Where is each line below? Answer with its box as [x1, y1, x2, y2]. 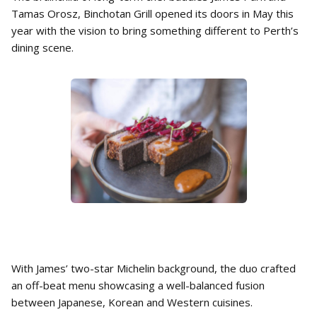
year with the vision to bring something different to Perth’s [11, 23, 299, 38]
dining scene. [11, 40, 74, 54]
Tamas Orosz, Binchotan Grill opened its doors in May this [11, 6, 294, 21]
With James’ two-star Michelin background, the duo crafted [11, 261, 296, 275]
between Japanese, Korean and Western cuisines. [11, 295, 253, 309]
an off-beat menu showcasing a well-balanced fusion [11, 278, 265, 292]
